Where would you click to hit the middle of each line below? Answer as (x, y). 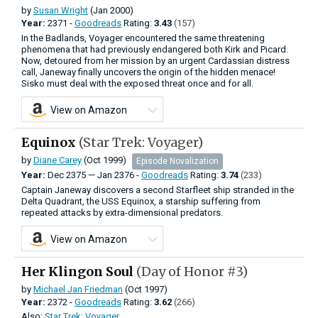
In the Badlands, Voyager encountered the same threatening (143, 38)
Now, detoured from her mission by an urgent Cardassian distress (155, 60)
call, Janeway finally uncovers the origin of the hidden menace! (148, 72)
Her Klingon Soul (79, 271)
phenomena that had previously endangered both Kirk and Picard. (155, 49)
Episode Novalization (177, 161)
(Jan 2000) (111, 10)
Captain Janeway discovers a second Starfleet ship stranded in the (158, 190)
